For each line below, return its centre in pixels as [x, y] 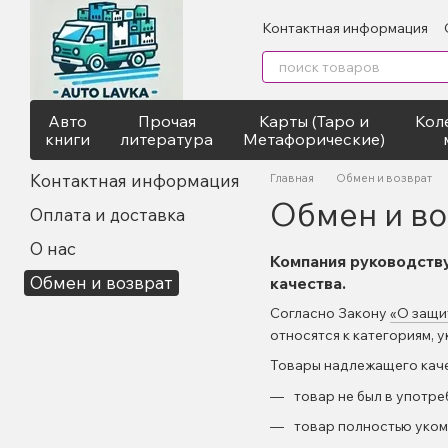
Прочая [166, 121]
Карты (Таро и [314, 121]
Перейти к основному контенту [122, 15]
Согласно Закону [330, 313]
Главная [292, 178]
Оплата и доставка [107, 214]
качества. [308, 283]
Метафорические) [314, 139]
